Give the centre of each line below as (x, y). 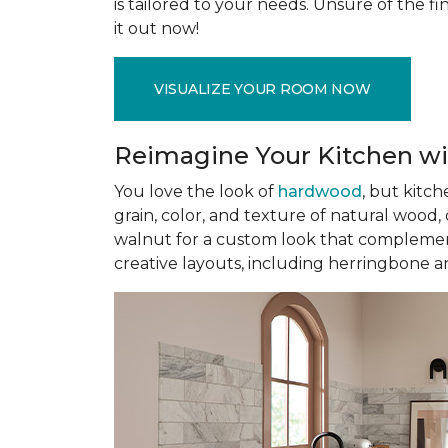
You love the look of (196, 191)
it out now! (156, 28)
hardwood (320, 191)
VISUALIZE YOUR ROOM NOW (262, 88)
